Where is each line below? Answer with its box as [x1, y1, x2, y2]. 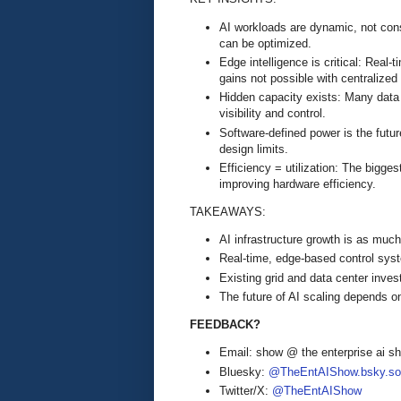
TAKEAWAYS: [190, 205, 266, 218]
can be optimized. [219, 36, 311, 50]
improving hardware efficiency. [219, 176, 376, 191]
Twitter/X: [219, 384, 272, 398]
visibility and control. [219, 107, 326, 121]
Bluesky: [219, 364, 269, 379]
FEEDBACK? [190, 318, 260, 332]
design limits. [219, 141, 288, 156]
